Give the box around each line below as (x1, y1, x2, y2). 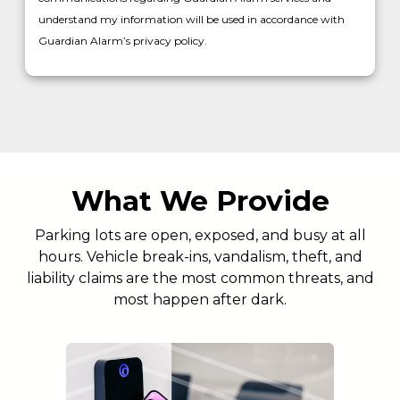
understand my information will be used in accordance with (37, 12, 345, 27)
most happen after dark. (113, 291, 287, 309)
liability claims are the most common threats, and (26, 270, 374, 287)
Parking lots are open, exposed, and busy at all (34, 227, 366, 245)
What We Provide (71, 184, 329, 219)
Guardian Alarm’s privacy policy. (37, 34, 207, 48)
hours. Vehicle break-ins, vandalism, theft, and (37, 248, 362, 266)
